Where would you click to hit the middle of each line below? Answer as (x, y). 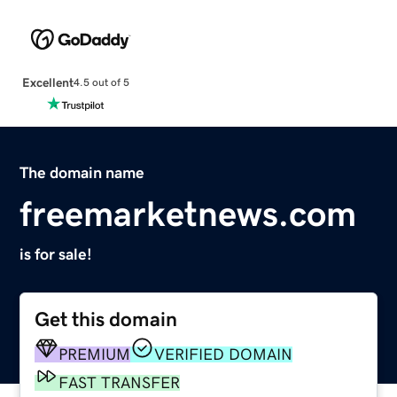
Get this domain (106, 319)
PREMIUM (95, 354)
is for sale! (56, 254)
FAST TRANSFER (120, 382)
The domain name (82, 172)
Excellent (47, 82)
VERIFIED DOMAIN (224, 354)
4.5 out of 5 (101, 83)
